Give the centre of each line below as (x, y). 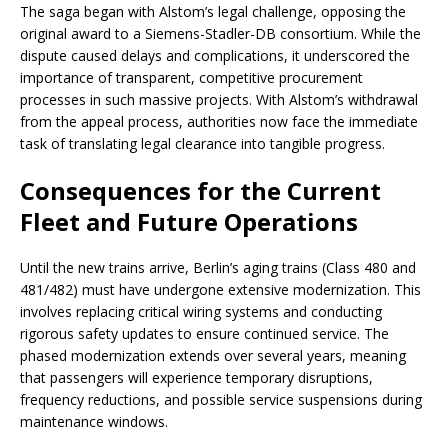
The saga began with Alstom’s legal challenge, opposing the (213, 12)
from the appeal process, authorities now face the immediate (219, 122)
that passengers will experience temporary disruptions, (196, 378)
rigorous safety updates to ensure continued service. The (204, 334)
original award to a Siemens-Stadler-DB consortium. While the (220, 34)
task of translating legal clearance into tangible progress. (202, 144)
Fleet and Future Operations (189, 222)
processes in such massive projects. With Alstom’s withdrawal (219, 100)
